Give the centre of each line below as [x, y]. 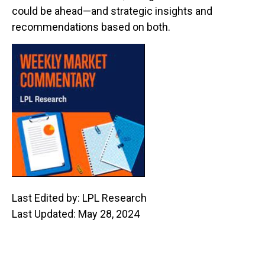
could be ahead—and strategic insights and [112, 11]
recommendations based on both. [91, 27]
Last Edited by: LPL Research [79, 198]
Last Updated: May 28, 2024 [76, 214]
